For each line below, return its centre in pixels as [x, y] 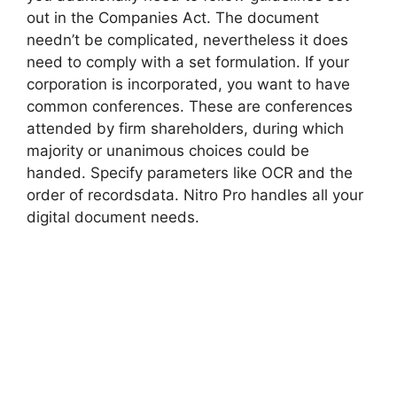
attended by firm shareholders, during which [185, 128]
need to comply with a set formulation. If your [188, 62]
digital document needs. [113, 217]
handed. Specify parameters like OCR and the [190, 173]
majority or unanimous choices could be [168, 151]
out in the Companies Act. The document [173, 18]
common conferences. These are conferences [190, 106]
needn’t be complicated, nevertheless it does [187, 40]
